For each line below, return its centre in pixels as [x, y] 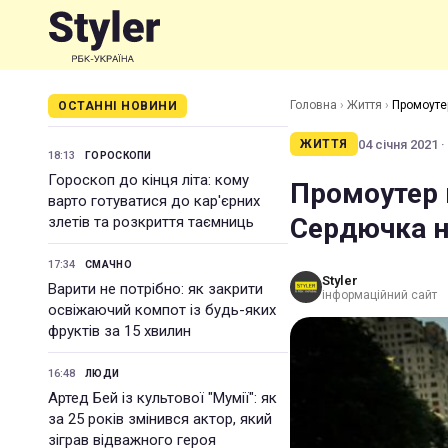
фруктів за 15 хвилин [119, 331]
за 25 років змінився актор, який [160, 419]
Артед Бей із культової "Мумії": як [162, 398]
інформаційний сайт [379, 294]
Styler [340, 280]
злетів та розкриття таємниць [151, 222]
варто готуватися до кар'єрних [154, 201]
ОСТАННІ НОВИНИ [117, 106]
